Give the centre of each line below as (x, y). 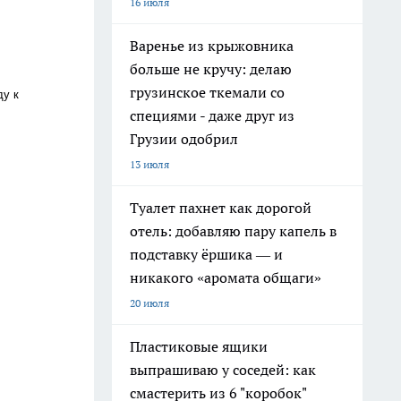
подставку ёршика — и (206, 254)
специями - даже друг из (212, 115)
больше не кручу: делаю (211, 69)
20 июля (149, 303)
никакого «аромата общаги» (226, 277)
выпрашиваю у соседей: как (223, 370)
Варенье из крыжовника (212, 46)
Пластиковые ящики (199, 346)
